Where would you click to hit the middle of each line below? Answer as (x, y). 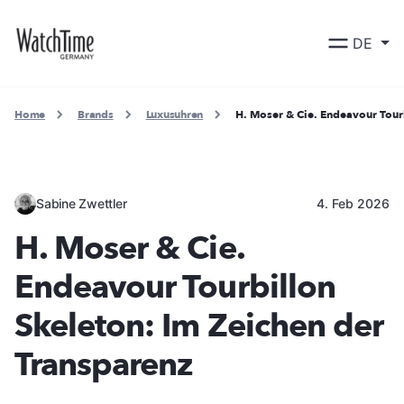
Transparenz (104, 364)
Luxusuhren (174, 115)
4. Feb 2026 (353, 203)
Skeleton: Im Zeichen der (199, 326)
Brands (96, 115)
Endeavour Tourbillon (175, 287)
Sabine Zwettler (82, 203)
